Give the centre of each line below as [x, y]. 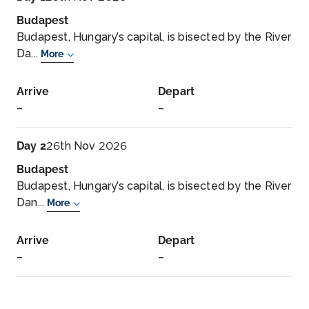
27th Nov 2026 [87, 295]
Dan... [32, 202]
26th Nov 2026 [87, 146]
